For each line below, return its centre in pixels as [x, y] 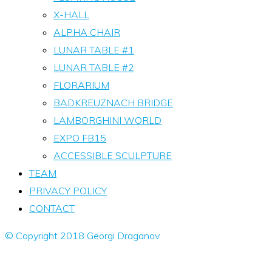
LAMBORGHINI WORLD [107, 120]
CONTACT [52, 208]
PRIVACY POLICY [68, 191]
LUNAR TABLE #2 [94, 67]
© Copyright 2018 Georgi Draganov [82, 236]
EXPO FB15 [80, 138]
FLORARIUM [81, 85]
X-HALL [71, 15]
